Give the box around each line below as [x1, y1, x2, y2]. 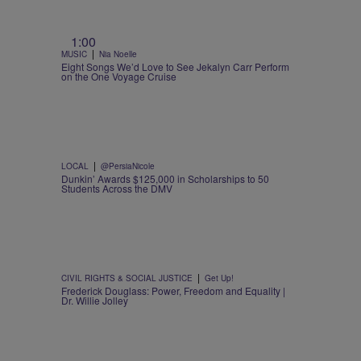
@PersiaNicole [101, 160, 155, 172]
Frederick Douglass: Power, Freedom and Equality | [61, 284, 285, 298]
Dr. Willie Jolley [61, 293, 128, 308]
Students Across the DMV [61, 181, 172, 196]
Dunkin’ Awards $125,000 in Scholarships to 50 [61, 172, 269, 186]
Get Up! [205, 272, 234, 284]
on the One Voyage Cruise [61, 69, 176, 84]
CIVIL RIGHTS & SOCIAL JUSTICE [61, 272, 193, 284]
